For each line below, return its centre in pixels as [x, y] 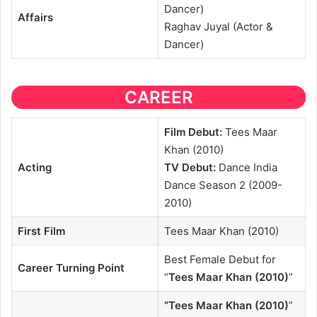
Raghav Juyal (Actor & [218, 27]
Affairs [35, 18]
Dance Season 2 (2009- [223, 185]
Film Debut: [193, 132]
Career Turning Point [71, 267]
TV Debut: [190, 167]
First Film [41, 231]
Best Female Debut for [220, 259]
